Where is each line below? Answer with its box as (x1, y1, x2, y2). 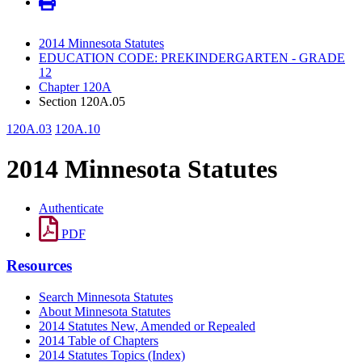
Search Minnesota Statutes (39, 289, 173, 304)
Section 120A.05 (39, 95, 125, 109)
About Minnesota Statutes (39, 304, 170, 318)
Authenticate (39, 201, 103, 216)
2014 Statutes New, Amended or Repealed (39, 318, 255, 333)
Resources (6, 256, 72, 274)
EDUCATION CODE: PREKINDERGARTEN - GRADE (39, 51, 345, 65)
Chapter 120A (39, 80, 112, 95)
